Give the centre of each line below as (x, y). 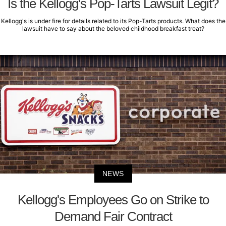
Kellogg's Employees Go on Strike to (113, 200)
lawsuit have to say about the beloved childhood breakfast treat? (113, 29)
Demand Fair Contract (113, 216)
